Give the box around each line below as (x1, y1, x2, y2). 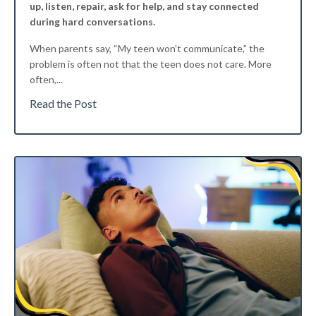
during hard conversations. (30, 16, 155, 28)
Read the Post (30, 97, 97, 111)
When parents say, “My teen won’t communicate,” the (30, 42, 265, 55)
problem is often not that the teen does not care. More (30, 58, 272, 71)
